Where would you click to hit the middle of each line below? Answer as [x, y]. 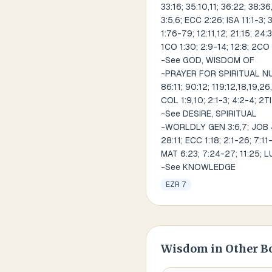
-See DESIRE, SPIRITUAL [209, 114]
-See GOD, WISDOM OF [208, 60]
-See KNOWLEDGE [198, 167]
